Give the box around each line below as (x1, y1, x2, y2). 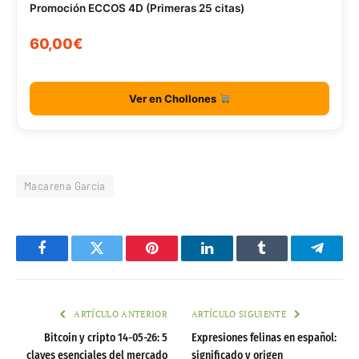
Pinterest (151, 252, 202, 267)
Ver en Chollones (128, 91, 219, 105)
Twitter (95, 252, 138, 267)
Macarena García (24, 179, 106, 192)
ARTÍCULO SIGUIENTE (192, 308, 289, 320)
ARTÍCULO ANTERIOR (71, 308, 167, 320)
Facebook (40, 252, 97, 267)
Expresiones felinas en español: (192, 330, 337, 345)
